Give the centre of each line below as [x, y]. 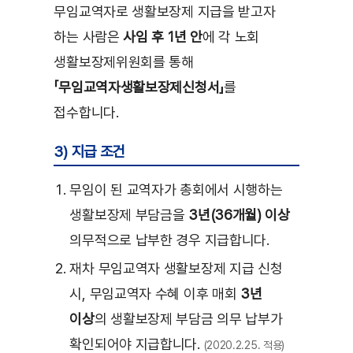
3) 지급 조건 [89, 152]
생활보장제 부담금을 [129, 215]
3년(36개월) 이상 [239, 215]
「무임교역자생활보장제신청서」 [139, 87]
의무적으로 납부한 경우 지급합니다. [169, 240]
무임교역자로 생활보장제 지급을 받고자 [165, 12]
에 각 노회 [230, 37]
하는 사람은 [89, 37]
